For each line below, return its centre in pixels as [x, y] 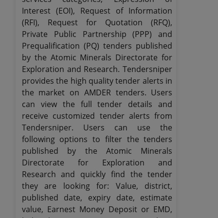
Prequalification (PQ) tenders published [97, 46]
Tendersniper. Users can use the [97, 127]
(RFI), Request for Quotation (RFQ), [97, 22]
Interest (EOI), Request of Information [97, 11]
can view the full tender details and [97, 104]
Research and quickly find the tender [97, 174]
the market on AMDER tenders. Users [97, 92]
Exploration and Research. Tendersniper [97, 69]
